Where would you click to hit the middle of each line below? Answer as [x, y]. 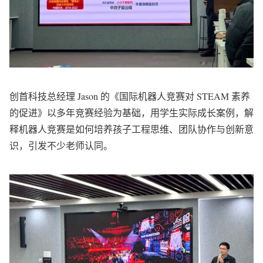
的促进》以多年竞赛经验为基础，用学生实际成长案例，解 [131, 113]
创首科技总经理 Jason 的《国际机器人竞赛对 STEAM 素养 [130, 96]
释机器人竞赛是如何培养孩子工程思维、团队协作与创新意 [131, 129]
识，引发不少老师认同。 [61, 146]
